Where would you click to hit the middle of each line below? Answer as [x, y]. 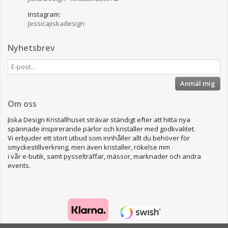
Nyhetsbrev [31, 48]
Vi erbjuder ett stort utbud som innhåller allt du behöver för [99, 138]
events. [19, 166]
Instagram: [44, 15]
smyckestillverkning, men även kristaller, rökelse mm [89, 147]
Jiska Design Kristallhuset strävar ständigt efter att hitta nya [99, 120]
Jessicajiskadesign [56, 24]
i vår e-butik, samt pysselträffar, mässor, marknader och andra [104, 156]
